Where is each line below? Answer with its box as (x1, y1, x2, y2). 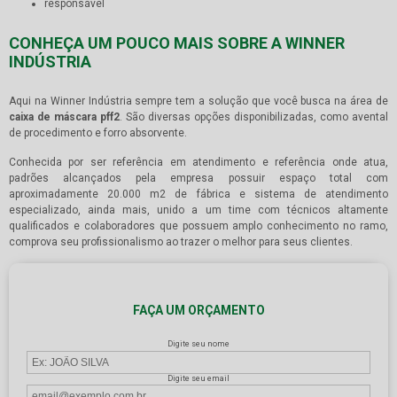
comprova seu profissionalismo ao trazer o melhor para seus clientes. (9, 236, 353, 249)
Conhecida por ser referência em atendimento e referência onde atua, (9, 156, 388, 169)
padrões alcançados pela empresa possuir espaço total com (9, 172, 388, 185)
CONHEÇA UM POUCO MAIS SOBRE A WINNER (9, 34, 345, 53)
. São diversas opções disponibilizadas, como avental (120, 111, 388, 124)
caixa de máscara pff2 (9, 111, 120, 124)
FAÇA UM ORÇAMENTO (132, 303, 265, 318)
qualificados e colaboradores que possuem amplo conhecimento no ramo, (9, 220, 388, 233)
